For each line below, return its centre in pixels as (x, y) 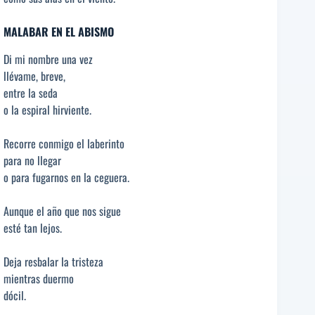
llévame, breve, (34, 76)
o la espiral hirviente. (47, 109)
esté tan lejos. (33, 227)
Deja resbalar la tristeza (53, 261)
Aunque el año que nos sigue (62, 211)
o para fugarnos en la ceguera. (66, 177)
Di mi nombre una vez (48, 59)
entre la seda (31, 92)
